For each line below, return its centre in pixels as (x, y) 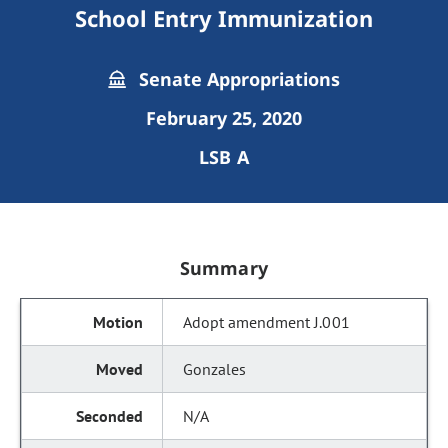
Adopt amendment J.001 (266, 322)
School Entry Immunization (224, 18)
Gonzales (215, 369)
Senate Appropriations (237, 79)
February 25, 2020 (224, 118)
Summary (224, 268)
